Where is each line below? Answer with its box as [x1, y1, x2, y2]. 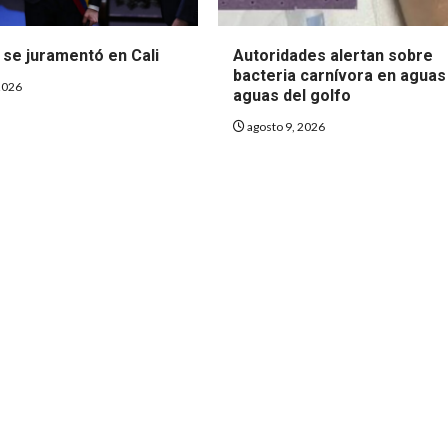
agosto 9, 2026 [245, 118, 326, 134]
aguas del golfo [233, 85, 352, 105]
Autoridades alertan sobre [233, 45, 434, 65]
